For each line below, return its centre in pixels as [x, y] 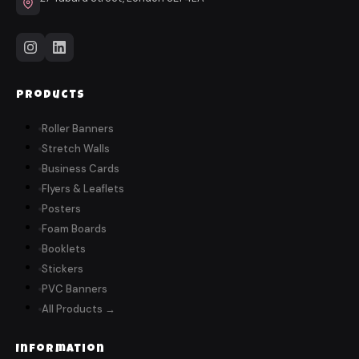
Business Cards [81, 169]
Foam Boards [74, 229]
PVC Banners [75, 289]
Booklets [64, 249]
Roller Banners [78, 129]
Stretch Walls [76, 149]
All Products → [79, 309]
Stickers [63, 269]
